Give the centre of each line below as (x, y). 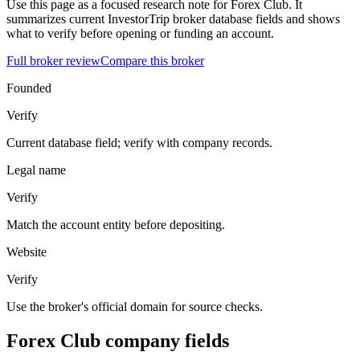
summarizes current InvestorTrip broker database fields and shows (173, 18)
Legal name (36, 170)
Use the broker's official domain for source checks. (135, 306)
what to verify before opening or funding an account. (140, 33)
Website (27, 252)
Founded (29, 88)
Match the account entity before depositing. (116, 224)
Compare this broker (152, 60)
